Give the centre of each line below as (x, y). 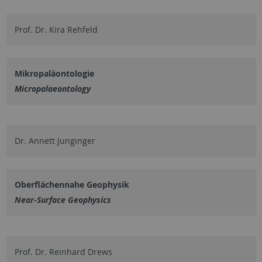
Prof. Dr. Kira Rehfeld (56, 29)
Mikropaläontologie (54, 73)
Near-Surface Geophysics (63, 199)
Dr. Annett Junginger (55, 140)
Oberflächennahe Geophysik (72, 184)
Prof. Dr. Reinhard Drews (63, 251)
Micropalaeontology (52, 88)
